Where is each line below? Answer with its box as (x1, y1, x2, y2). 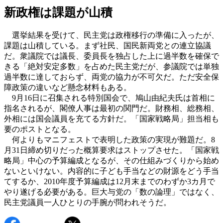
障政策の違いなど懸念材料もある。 (4, 83, 131, 92)
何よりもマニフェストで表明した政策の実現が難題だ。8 (4, 135, 215, 144)
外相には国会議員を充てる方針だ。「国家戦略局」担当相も (4, 114, 219, 123)
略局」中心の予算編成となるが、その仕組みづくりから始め (4, 156, 219, 165)
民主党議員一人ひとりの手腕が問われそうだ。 (4, 198, 171, 207)
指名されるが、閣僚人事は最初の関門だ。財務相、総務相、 (4, 104, 219, 112)
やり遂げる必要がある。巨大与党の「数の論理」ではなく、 (4, 187, 219, 196)
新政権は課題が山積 (4, 5, 112, 19)
